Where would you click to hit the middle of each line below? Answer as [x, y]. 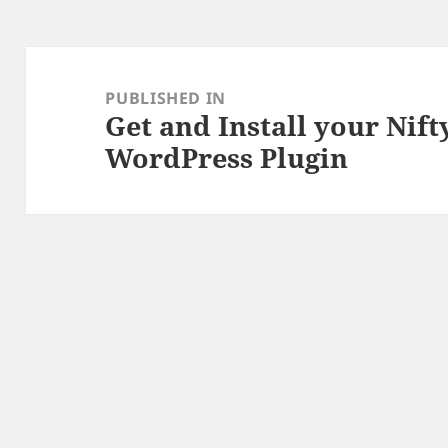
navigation [78, 91]
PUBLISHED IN [166, 98]
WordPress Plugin [227, 158]
